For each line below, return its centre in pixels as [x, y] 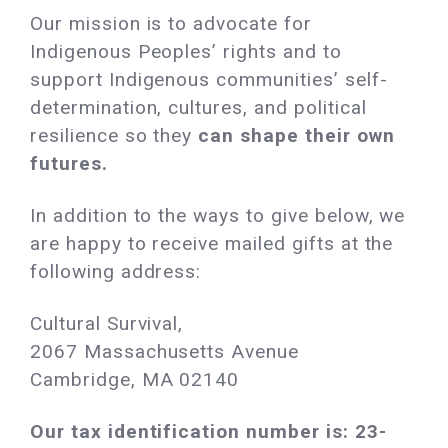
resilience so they [114, 135]
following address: [116, 271]
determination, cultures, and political [198, 107]
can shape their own [296, 135]
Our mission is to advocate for [171, 23]
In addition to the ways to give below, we [218, 215]
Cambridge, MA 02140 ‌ [138, 379]
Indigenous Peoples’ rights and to [186, 51]
